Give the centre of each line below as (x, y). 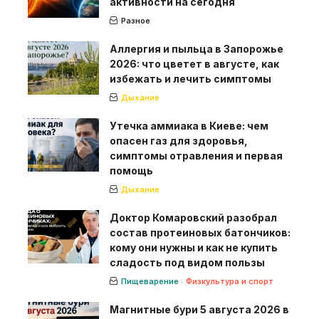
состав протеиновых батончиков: (200, 233)
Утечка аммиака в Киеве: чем (189, 126)
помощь (131, 171)
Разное (136, 21)
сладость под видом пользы (187, 263)
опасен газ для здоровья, (179, 141)
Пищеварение (150, 282)
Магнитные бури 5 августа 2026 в (199, 310)
